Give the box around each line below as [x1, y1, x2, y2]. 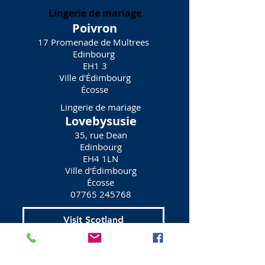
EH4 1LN [83, 153, 118, 164]
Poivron [72, 20, 117, 36]
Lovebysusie [64, 113, 137, 129]
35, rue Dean [74, 129, 127, 141]
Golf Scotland [63, 244, 124, 256]
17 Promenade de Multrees [38, 36, 151, 48]
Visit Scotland [63, 214, 124, 225]
